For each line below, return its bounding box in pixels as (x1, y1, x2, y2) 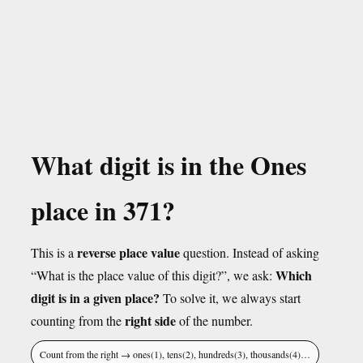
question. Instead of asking (180, 244, 319, 261)
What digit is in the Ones (31, 146, 306, 184)
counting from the (31, 312, 125, 329)
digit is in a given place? (31, 288, 160, 307)
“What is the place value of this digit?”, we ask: (31, 267, 275, 284)
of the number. (176, 312, 253, 329)
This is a (31, 244, 77, 261)
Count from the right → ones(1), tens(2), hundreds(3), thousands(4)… (40, 348, 310, 361)
